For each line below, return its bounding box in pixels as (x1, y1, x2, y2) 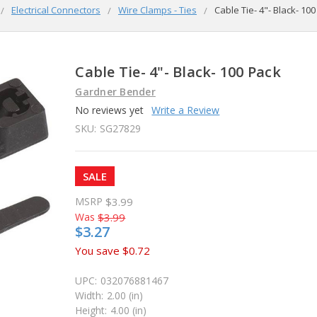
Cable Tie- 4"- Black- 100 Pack (75, 62, 281, 81)
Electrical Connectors (11, 3, 100, 16)
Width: (75, 288, 104, 302)
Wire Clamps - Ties (118, 3, 197, 16)
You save (75, 243, 120, 258)
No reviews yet (75, 103, 144, 117)
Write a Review (151, 103, 220, 117)
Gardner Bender (75, 84, 156, 98)
